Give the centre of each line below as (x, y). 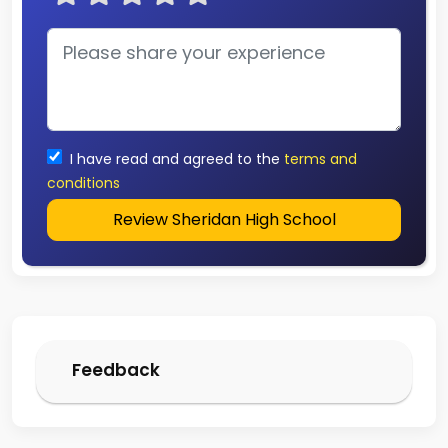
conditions (83, 182)
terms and (320, 158)
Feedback (116, 369)
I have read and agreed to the (175, 158)
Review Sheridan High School (224, 219)
